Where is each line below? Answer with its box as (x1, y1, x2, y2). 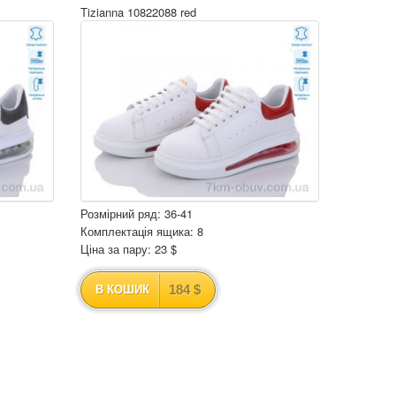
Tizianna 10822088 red (80, 4, 196, 20)
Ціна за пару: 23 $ (80, 240, 177, 257)
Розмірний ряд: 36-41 (80, 205, 193, 222)
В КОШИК (95, 283, 149, 296)
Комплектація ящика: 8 (80, 223, 203, 240)
